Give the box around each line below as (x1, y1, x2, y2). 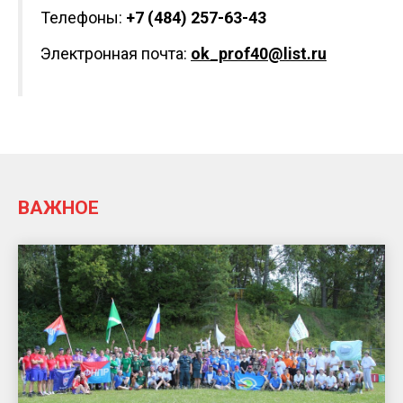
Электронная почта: (40, 44, 191, 63)
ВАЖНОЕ (18, 197, 99, 219)
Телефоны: (40, 8, 126, 27)
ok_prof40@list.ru (191, 44, 327, 63)
